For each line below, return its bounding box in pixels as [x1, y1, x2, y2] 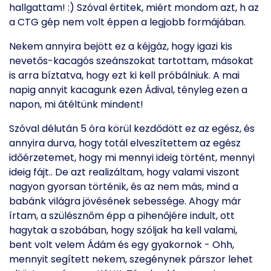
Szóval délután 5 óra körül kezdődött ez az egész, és [9, 122, 255, 135]
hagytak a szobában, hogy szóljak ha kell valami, [9, 223, 237, 237]
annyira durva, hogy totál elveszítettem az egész [9, 136, 241, 150]
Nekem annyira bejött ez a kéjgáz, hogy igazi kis [9, 39, 232, 53]
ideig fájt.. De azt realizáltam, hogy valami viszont [9, 165, 240, 179]
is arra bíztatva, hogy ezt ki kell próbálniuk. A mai [9, 68, 240, 82]
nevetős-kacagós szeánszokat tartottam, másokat [9, 54, 253, 68]
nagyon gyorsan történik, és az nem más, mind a [9, 180, 238, 194]
